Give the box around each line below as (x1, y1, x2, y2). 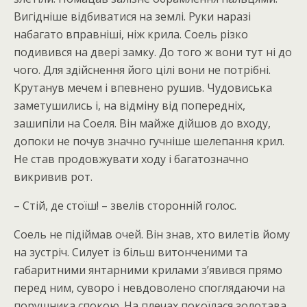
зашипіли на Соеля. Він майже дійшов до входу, (14, 116, 271, 131)
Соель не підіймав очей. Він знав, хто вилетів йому (14, 227, 290, 242)
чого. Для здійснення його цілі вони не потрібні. (14, 62, 271, 77)
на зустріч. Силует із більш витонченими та (14, 245, 247, 260)
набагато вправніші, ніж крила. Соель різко (14, 27, 248, 42)
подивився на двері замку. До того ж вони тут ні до (14, 45, 292, 60)
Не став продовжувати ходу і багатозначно (14, 151, 249, 167)
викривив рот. (14, 169, 93, 184)
